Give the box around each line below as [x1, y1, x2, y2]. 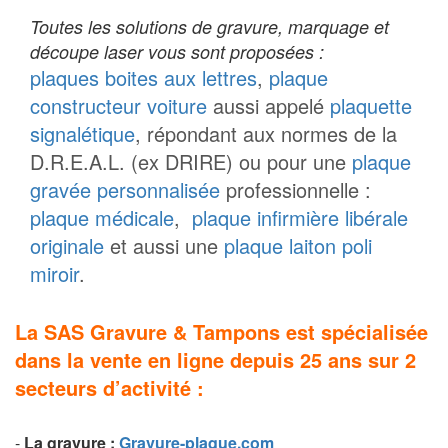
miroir [30, 259, 79, 289]
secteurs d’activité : [15, 373, 204, 403]
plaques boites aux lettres [30, 63, 257, 93]
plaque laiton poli [224, 231, 372, 261]
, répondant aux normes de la [135, 119, 397, 149]
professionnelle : [220, 175, 371, 205]
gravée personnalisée [30, 175, 220, 205]
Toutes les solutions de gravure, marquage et [30, 14, 389, 40]
